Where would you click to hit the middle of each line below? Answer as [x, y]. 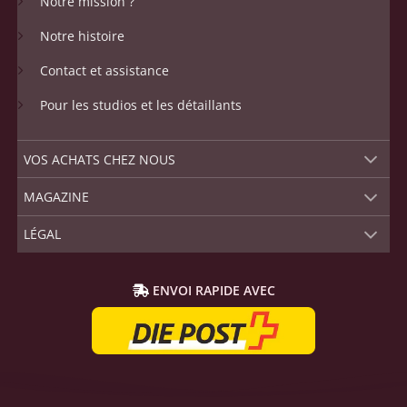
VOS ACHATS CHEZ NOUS [99, 159]
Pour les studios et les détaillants [140, 105]
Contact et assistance [104, 71]
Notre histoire [82, 36]
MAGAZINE [56, 197]
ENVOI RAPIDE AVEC [212, 290]
